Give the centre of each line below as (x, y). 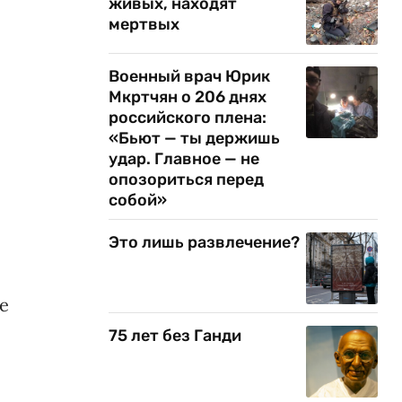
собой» (138, 200)
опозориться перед (186, 179)
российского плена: (188, 118)
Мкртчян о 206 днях (188, 97)
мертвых (144, 24)
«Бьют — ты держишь (194, 138)
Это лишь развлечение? (204, 242)
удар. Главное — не (184, 159)
